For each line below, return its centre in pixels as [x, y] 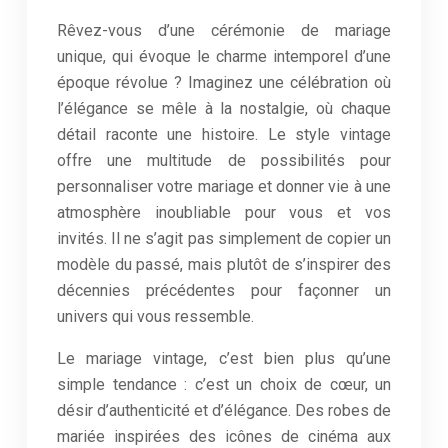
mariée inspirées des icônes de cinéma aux [224, 436]
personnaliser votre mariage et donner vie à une [224, 186]
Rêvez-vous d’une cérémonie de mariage [224, 30]
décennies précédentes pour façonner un [224, 290]
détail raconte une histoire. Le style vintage [224, 134]
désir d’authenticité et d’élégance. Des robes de [224, 410]
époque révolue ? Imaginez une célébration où [224, 82]
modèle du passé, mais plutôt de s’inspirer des [224, 264]
